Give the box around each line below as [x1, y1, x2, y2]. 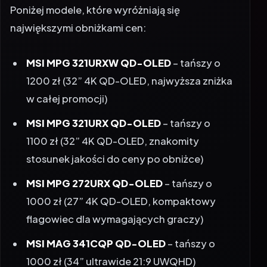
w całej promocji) [26, 81, 108, 94]
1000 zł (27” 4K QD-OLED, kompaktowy [26, 184, 216, 197]
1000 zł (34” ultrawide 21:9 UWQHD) [26, 244, 196, 257]
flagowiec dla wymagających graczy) [26, 201, 204, 215]
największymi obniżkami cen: [10, 10, 146, 23]
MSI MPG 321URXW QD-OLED [26, 45, 172, 58]
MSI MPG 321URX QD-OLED [26, 105, 162, 119]
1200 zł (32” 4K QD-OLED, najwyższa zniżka [26, 63, 233, 76]
